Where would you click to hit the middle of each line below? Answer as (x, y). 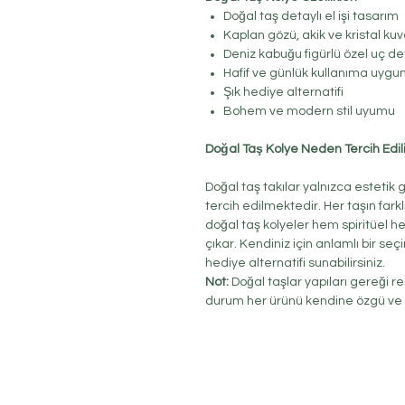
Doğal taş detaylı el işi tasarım (311, 17)
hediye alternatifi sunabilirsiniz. (295, 264)
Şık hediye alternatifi (283, 93)
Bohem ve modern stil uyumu (309, 112)
